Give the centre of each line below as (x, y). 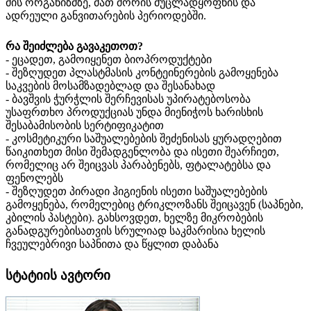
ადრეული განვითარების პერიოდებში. (106, 15)
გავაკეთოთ (107, 46)
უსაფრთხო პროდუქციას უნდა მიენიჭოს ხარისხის (134, 112)
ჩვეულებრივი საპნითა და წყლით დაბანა (112, 244)
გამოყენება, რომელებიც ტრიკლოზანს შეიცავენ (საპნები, (154, 204)
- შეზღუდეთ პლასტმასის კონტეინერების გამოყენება (142, 72)
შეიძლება (50, 46)
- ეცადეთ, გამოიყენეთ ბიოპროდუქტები (109, 59)
